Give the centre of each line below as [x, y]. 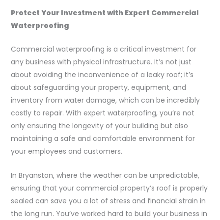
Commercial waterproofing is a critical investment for [103, 49]
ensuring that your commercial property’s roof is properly [109, 188]
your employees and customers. [66, 151]
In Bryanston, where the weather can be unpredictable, [105, 175]
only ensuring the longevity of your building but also [99, 126]
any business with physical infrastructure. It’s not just [101, 62]
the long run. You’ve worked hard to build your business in [109, 213]
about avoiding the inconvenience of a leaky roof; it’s [102, 75]
